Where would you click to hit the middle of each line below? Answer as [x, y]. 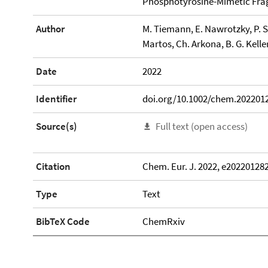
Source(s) [57, 126]
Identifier [56, 99]
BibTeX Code [63, 222]
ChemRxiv [163, 222]
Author [50, 29]
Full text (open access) [201, 126]
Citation [53, 167]
